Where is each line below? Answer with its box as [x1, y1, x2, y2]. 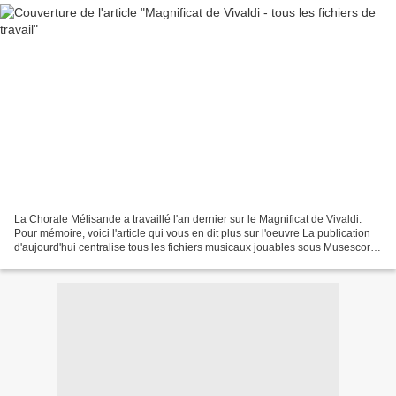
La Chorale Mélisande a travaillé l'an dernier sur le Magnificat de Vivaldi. [14, 213, 362, 226]
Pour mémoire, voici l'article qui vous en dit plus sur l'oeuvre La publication [14, 227, 370, 240]
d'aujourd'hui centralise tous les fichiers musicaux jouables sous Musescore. [14, 241, 379, 255]
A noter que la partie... [14, 255, 119, 269]
